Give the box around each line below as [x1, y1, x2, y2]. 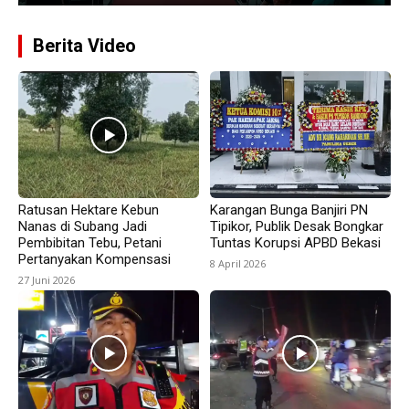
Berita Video [33, 35, 136, 58]
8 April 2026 [210, 257, 266, 271]
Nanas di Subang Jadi [18, 218, 147, 236]
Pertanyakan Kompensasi [18, 251, 171, 268]
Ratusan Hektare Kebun [18, 202, 159, 219]
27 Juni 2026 [18, 273, 75, 288]
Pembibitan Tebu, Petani [18, 235, 162, 252]
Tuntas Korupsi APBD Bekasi [210, 235, 381, 252]
